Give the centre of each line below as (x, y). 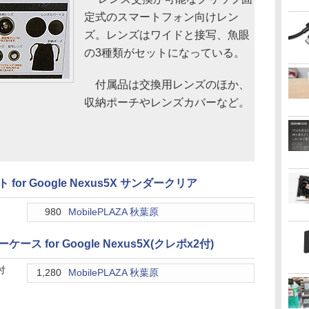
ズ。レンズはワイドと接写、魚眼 (167, 35)
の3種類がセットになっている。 (165, 53)
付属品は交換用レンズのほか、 (167, 84)
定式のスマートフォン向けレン (161, 17)
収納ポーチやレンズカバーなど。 (167, 102)
